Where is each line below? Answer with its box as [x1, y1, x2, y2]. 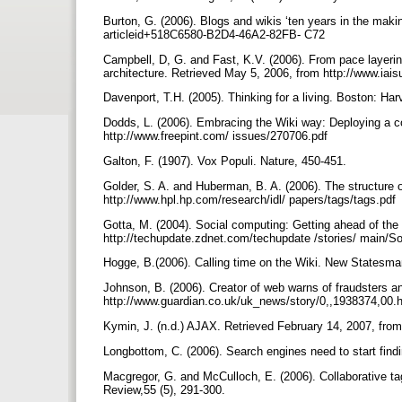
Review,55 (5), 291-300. [103, 382, 229, 397]
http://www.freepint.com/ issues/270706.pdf [103, 129, 331, 144]
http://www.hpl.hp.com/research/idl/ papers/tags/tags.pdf [103, 192, 399, 206]
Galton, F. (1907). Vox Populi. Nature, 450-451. [103, 154, 350, 168]
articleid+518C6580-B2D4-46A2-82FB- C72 [103, 27, 328, 41]
